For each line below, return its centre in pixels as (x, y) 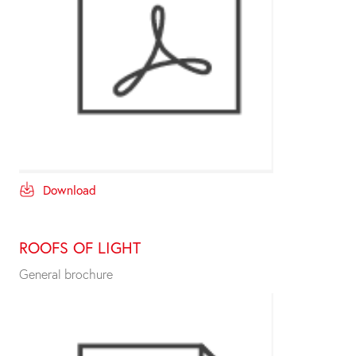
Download (70, 190)
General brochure (66, 274)
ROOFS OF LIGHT (80, 247)
